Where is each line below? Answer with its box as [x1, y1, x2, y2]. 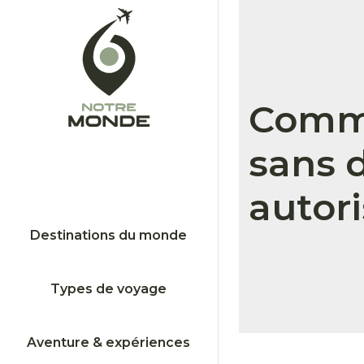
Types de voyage [50, 280, 167, 297]
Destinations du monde [30, 227, 188, 243]
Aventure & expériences [27, 334, 191, 350]
